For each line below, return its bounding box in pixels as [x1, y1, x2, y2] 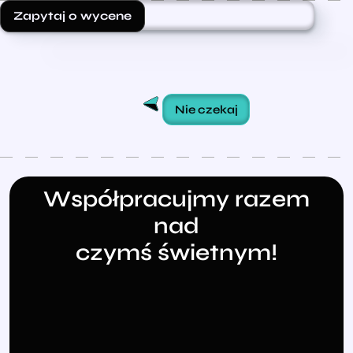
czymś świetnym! [76, 239, 277, 266]
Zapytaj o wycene [13, 9, 132, 23]
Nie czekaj [174, 102, 238, 117]
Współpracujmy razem [43, 185, 310, 213]
